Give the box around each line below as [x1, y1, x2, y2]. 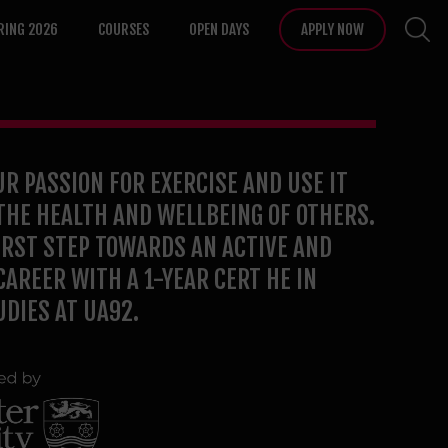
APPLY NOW [301, 20, 364, 39]
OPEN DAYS [189, 20, 249, 39]
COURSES [98, 20, 149, 39]
